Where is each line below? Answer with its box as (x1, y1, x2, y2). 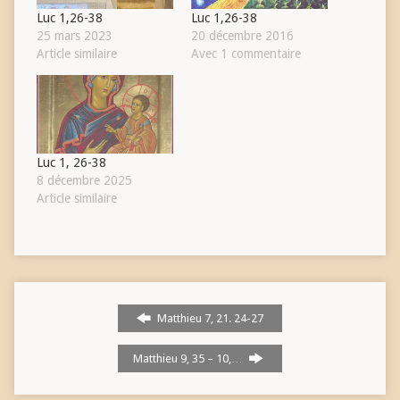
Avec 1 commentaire (191, 46, 301, 62)
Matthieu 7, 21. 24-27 (154, 311, 263, 325)
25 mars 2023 (36, 29, 112, 44)
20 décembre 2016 (191, 29, 294, 44)
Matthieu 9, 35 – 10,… (133, 351, 246, 365)
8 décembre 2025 (36, 173, 132, 188)
